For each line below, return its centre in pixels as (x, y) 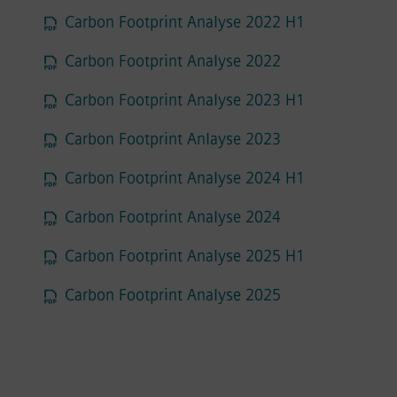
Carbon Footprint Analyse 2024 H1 (184, 178)
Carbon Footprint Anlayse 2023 (172, 139)
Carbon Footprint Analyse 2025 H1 (184, 256)
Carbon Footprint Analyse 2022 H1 (184, 22)
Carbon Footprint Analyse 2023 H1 (184, 100)
